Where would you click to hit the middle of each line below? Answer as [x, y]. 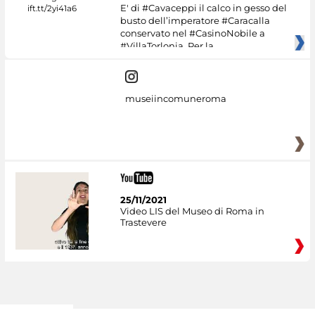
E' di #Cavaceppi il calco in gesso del [203, 7]
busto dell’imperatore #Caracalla [195, 20]
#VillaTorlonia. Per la [167, 45]
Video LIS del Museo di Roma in [192, 211]
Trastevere [143, 222]
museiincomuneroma [175, 99]
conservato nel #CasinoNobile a [192, 33]
